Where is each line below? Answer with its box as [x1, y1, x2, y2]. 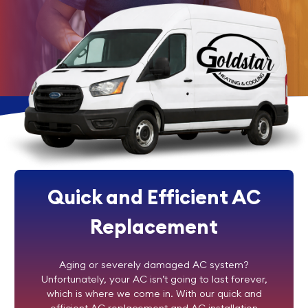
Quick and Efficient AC [47, 184, 261, 210]
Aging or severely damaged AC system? [59, 258, 249, 271]
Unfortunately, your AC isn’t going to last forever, [41, 273, 267, 285]
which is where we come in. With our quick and [46, 287, 262, 300]
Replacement [90, 214, 218, 239]
